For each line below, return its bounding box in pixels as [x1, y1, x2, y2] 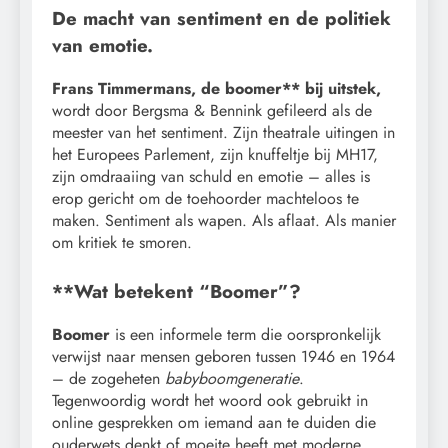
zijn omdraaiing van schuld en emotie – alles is [52, 165, 370, 189]
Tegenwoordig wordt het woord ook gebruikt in [52, 388, 368, 412]
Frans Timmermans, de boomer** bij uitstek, [52, 77, 381, 101]
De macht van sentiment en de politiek [52, 5, 391, 33]
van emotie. [52, 32, 153, 60]
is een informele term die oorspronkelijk [110, 322, 381, 346]
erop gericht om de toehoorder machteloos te [52, 187, 359, 211]
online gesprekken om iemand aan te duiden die [52, 410, 376, 434]
